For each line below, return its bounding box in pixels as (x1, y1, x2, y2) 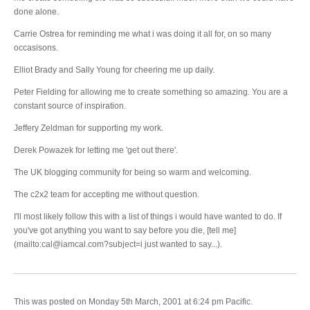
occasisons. (14, 43, 58, 53)
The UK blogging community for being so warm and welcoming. (14, 167, 251, 177)
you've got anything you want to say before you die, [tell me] (14, 226, 236, 235)
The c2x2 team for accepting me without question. (14, 190, 199, 199)
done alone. (14, 7, 59, 17)
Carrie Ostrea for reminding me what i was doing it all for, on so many (14, 29, 271, 39)
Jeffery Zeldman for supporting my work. (14, 123, 163, 133)
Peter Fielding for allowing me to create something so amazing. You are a (14, 87, 288, 97)
